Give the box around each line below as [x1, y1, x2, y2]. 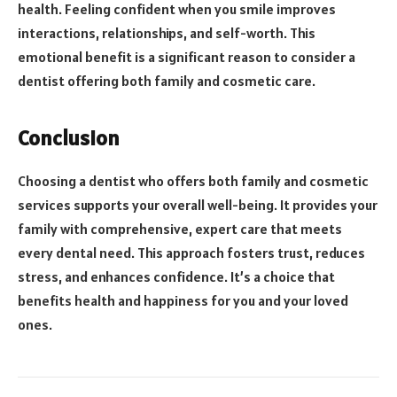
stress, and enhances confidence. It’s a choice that [18, 267, 335, 285]
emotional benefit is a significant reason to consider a [18, 48, 355, 66]
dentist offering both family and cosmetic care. [18, 72, 315, 90]
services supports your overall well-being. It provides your [18, 195, 378, 214]
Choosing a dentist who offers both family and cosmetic [18, 171, 369, 190]
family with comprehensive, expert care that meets [18, 219, 342, 237]
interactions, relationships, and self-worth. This [18, 24, 315, 43]
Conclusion [18, 123, 120, 152]
